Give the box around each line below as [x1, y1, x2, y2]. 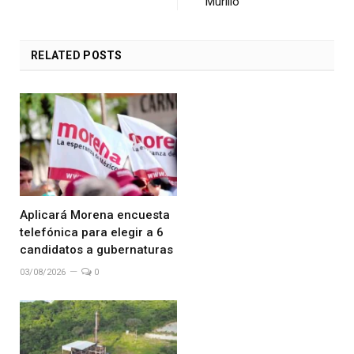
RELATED [31, 48, 81, 62]
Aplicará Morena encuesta [20, 207, 170, 222]
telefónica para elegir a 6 [20, 224, 164, 239]
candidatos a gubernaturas [20, 242, 173, 257]
